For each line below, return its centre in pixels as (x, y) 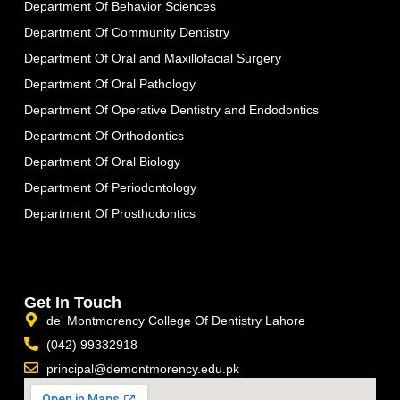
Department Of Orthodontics (104, 135)
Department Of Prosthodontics (109, 213)
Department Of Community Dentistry (126, 32)
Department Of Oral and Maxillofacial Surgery (152, 58)
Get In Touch (72, 302)
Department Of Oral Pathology (109, 83)
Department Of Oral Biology (102, 161)
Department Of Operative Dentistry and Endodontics (171, 109)
